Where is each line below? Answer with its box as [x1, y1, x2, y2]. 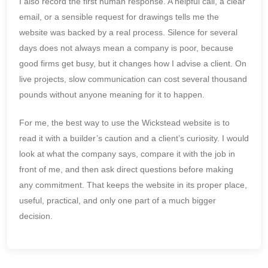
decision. [19, 211, 53, 221]
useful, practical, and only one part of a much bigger [19, 196, 216, 206]
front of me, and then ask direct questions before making [19, 165, 233, 175]
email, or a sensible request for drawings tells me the [19, 12, 219, 22]
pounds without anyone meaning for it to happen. [19, 90, 205, 100]
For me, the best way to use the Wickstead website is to [19, 118, 230, 128]
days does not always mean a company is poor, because [19, 43, 233, 53]
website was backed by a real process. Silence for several [19, 28, 237, 38]
